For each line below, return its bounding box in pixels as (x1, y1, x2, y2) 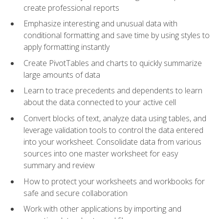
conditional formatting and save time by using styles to (23, 30, 210, 41)
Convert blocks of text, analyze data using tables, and (23, 113, 206, 124)
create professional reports (23, 2, 119, 13)
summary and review (23, 160, 95, 171)
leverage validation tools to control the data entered (23, 125, 203, 136)
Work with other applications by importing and (23, 203, 181, 215)
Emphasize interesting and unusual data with (23, 18, 177, 29)
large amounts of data (23, 69, 100, 80)
